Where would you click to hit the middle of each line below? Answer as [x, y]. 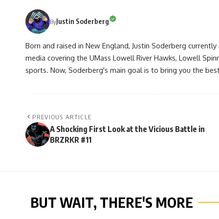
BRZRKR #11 [71, 140]
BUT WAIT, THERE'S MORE [112, 202]
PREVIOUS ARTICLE [62, 117]
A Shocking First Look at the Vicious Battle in [127, 129]
